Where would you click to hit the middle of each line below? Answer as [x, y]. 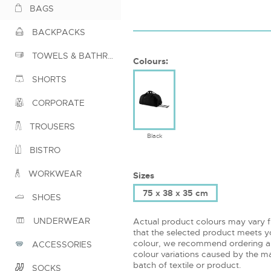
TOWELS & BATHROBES [69, 56]
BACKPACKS [57, 32]
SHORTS [48, 80]
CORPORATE [57, 103]
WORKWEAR [54, 174]
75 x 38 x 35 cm [175, 193]
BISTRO [44, 150]
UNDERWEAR [60, 221]
